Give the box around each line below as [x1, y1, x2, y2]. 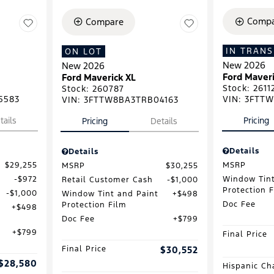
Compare [86, 15, 124, 28]
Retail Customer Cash [61, 174, 153, 185]
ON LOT [64, 45, 102, 57]
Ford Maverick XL [61, 71, 136, 83]
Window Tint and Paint [61, 188, 158, 199]
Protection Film [61, 199, 127, 210]
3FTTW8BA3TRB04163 [83, 94, 179, 105]
